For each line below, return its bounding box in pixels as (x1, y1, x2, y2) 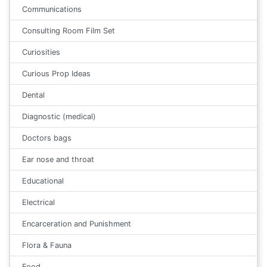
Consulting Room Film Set (22, 26, 115, 35)
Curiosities (22, 47, 60, 57)
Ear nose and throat (22, 154, 94, 164)
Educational (22, 176, 64, 185)
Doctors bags (22, 133, 72, 142)
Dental (22, 90, 45, 100)
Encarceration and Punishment (22, 219, 131, 228)
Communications (22, 4, 82, 14)
